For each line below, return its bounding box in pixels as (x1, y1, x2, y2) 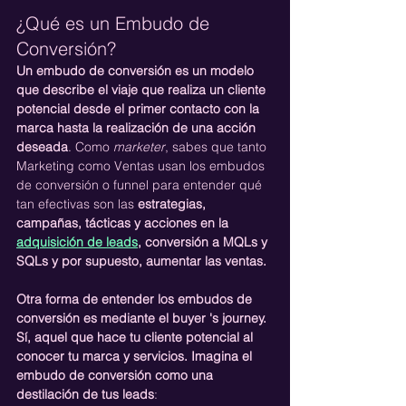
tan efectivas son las (16, 195, 138, 212)
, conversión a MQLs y (138, 233, 271, 250)
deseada (16, 138, 68, 155)
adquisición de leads (16, 233, 138, 250)
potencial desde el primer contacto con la (16, 100, 263, 117)
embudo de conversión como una (16, 366, 217, 383)
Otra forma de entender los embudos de (16, 290, 256, 307)
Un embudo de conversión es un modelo (16, 62, 257, 79)
